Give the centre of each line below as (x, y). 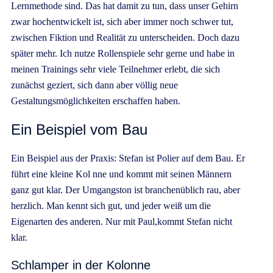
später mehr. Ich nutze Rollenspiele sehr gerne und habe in (123, 54)
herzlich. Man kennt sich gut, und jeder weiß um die (111, 206)
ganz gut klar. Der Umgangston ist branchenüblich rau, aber (126, 190)
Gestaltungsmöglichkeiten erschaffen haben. (96, 101)
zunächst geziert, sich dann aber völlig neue (94, 85)
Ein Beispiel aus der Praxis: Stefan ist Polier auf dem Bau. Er (128, 158)
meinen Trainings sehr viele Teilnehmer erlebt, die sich (115, 69)
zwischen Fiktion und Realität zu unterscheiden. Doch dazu (125, 38)
